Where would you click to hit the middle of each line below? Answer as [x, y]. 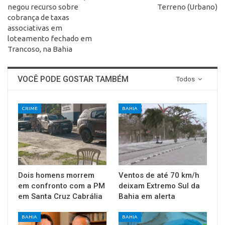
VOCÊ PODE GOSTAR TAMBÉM [73, 79]
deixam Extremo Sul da [159, 186]
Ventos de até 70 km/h [159, 176]
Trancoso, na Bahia [40, 49]
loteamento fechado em [50, 38]
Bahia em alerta [147, 197]
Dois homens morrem [56, 176]
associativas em [35, 28]
